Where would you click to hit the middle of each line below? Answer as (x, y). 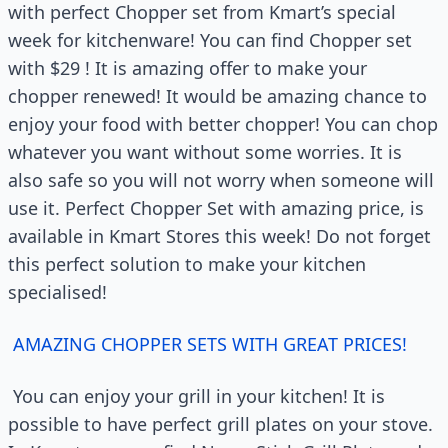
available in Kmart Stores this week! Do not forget (219, 236)
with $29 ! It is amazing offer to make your (187, 68)
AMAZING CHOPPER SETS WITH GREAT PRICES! (212, 344)
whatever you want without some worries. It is (205, 152)
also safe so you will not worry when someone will (221, 180)
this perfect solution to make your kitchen (187, 264)
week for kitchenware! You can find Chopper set (210, 40)
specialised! (57, 292)
